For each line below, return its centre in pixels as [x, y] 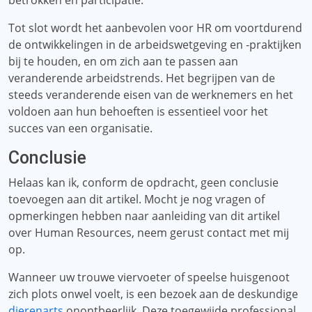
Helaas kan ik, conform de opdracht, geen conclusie [143, 182]
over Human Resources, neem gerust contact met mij [149, 233]
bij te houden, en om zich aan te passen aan [123, 61]
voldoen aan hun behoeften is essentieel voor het [138, 111]
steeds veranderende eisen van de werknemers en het [151, 95]
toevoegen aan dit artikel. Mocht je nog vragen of [136, 199]
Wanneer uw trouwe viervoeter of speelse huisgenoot [149, 277]
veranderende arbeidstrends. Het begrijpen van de [142, 78]
